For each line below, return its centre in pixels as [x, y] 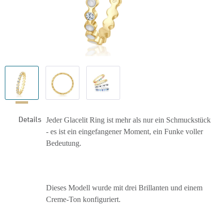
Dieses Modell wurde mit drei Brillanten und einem [124, 188]
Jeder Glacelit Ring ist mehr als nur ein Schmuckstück [128, 120]
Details [30, 119]
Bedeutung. [64, 143]
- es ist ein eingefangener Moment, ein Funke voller [124, 132]
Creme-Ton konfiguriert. [83, 199]
